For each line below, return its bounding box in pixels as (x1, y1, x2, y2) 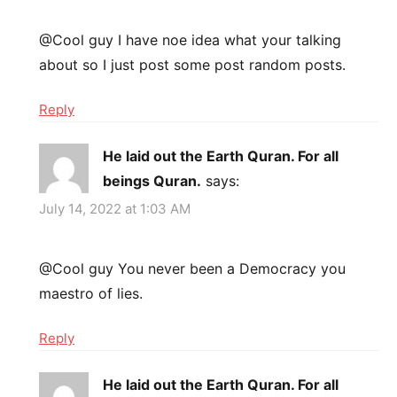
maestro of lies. (39, 284, 143, 302)
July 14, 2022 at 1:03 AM (39, 199, 191, 217)
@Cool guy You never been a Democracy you (39, 259, 346, 277)
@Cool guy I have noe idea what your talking (39, 31, 341, 50)
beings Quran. (103, 172, 201, 191)
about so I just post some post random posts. (39, 56, 346, 74)
